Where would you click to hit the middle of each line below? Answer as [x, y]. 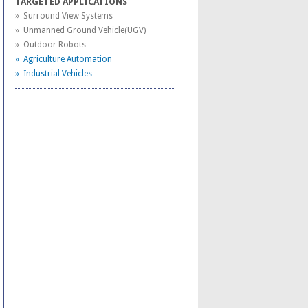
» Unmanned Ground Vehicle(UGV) [80, 30]
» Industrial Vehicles [53, 74]
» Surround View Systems [64, 16]
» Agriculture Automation [63, 59]
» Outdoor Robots [50, 45]
